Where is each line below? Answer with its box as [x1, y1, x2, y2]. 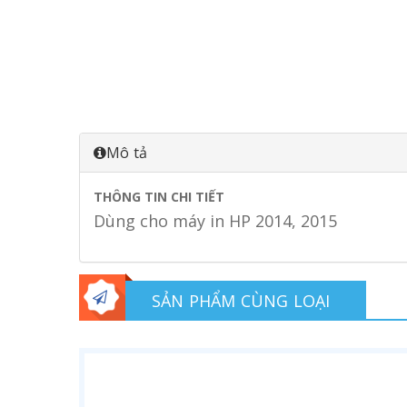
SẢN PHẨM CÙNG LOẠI [152, 290, 331, 312]
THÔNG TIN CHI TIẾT [94, 188, 224, 205]
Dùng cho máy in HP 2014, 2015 [94, 210, 337, 232]
